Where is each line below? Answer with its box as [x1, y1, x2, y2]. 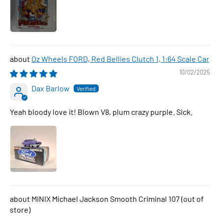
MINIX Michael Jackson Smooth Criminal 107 [31, 193, 181, 203]
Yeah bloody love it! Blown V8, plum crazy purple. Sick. [10, 107, 192, 116]
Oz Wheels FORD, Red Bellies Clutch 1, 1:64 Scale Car [31, 54, 209, 63]
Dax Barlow [31, 83, 70, 93]
